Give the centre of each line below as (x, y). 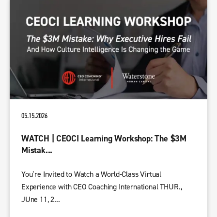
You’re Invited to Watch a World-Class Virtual (92, 175)
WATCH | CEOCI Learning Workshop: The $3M (104, 139)
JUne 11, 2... (41, 200)
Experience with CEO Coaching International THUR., (102, 187)
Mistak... (37, 151)
